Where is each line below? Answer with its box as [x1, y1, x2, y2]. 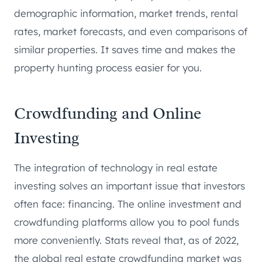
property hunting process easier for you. [14, 61, 202, 74]
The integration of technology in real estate [14, 161, 218, 174]
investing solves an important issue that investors [14, 179, 245, 192]
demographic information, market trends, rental [14, 6, 238, 19]
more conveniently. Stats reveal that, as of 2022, [14, 233, 239, 246]
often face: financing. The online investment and [14, 197, 242, 210]
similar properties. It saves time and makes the [14, 43, 236, 56]
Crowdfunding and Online [14, 102, 201, 123]
